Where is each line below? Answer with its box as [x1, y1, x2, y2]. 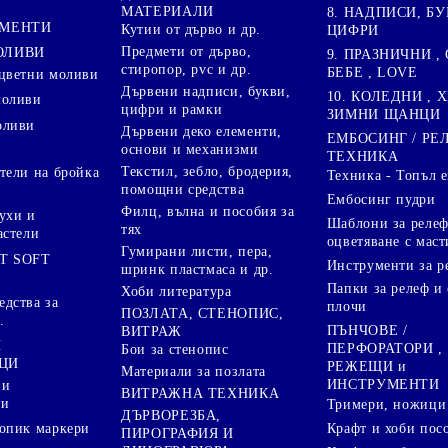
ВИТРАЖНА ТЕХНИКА [121, 385, 280, 401]
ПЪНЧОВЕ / [326, 323, 408, 339]
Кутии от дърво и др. [121, 21, 261, 37]
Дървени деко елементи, [121, 123, 283, 139]
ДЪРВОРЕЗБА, [121, 407, 222, 423]
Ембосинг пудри [326, 192, 436, 208]
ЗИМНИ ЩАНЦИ [326, 106, 441, 122]
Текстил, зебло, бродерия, [121, 163, 293, 179]
